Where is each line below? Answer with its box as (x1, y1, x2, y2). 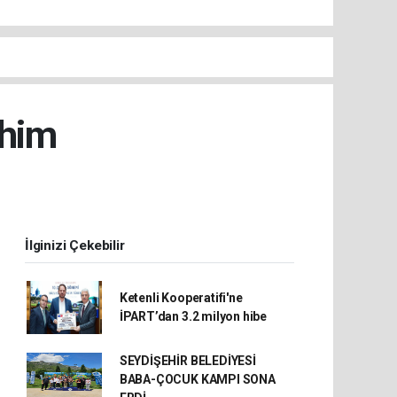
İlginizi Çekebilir (25, 237, 125, 253)
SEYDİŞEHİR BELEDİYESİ (119, 353, 256, 368)
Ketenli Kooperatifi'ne (119, 290, 243, 305)
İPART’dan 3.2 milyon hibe (119, 308, 268, 323)
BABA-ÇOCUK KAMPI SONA (119, 371, 276, 386)
